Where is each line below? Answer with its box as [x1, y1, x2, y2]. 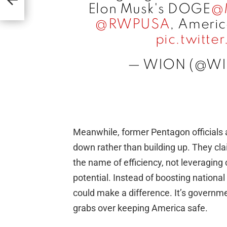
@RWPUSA [95, 18, 170, 32]
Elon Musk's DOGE [88, 3, 211, 17]
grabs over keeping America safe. [73, 203, 208, 214]
